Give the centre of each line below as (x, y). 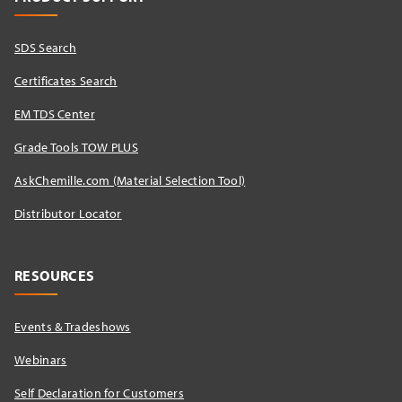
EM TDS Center (55, 114)
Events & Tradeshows (73, 326)
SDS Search (46, 47)
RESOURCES (55, 275)
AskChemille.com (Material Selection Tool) (130, 180)
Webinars (41, 359)
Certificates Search (66, 80)
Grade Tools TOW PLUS (77, 147)
